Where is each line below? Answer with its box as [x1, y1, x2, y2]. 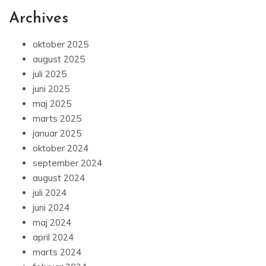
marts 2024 [33, 246, 81, 258]
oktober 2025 [33, 39, 88, 50]
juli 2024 [33, 187, 66, 199]
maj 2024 [33, 217, 71, 229]
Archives [9, 11, 68, 27]
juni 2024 [33, 202, 69, 214]
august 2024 [33, 172, 85, 184]
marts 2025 [33, 113, 81, 125]
